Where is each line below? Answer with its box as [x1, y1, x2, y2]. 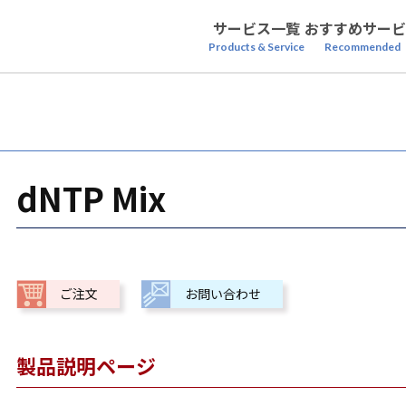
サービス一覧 [213, 17, 300, 39]
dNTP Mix [15, 174, 167, 221]
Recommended [324, 40, 401, 53]
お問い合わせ [184, 285, 262, 303]
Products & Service [208, 40, 304, 53]
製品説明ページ [15, 351, 157, 380]
